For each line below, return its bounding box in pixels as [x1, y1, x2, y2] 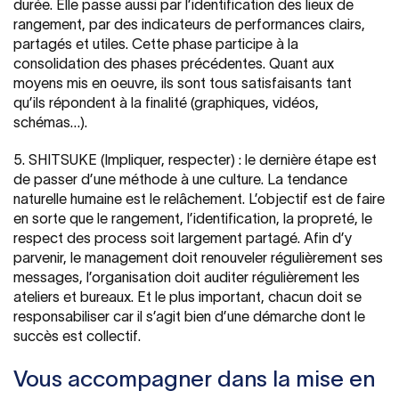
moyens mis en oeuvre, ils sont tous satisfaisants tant [13, 74, 352, 91]
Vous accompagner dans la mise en [13, 365, 375, 391]
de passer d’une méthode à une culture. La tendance [13, 170, 347, 187]
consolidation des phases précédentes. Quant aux [13, 54, 334, 71]
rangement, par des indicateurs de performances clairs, [13, 15, 365, 32]
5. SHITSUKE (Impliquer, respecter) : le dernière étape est [13, 151, 377, 167]
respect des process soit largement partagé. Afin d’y [13, 229, 352, 246]
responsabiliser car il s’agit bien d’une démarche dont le [13, 307, 365, 324]
